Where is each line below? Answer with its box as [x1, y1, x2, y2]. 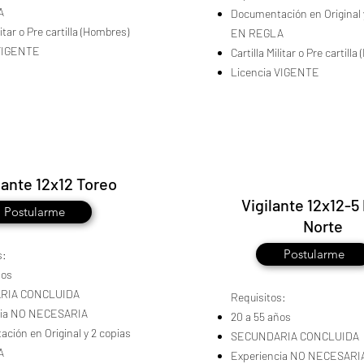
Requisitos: [231, 290, 286, 304]
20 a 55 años [231, 310, 291, 323]
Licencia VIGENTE [231, 65, 319, 79]
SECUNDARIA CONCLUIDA [231, 329, 359, 343]
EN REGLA [231, 26, 284, 40]
